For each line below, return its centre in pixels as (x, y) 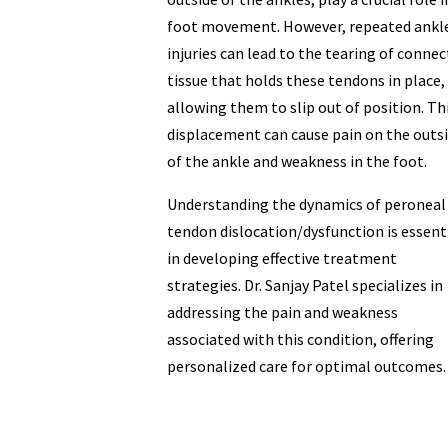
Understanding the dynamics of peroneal (306, 204)
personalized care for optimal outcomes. (306, 366)
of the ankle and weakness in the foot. (296, 161)
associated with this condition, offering (300, 339)
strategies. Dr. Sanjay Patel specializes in (304, 285)
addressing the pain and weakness (282, 312)
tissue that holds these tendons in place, (305, 80)
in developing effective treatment (281, 258)
